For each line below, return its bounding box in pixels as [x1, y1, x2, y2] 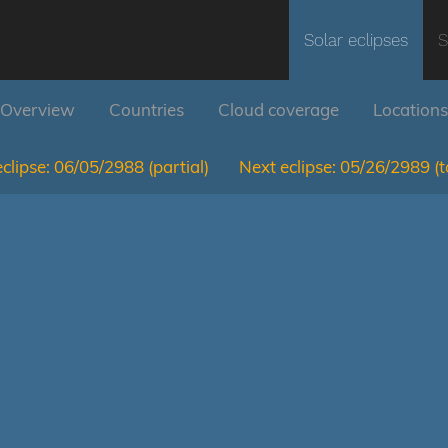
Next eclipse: [239, 156, 336, 177]
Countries [109, 99, 184, 120]
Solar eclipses [304, 30, 408, 50]
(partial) [148, 156, 209, 177]
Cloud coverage [218, 99, 339, 120]
